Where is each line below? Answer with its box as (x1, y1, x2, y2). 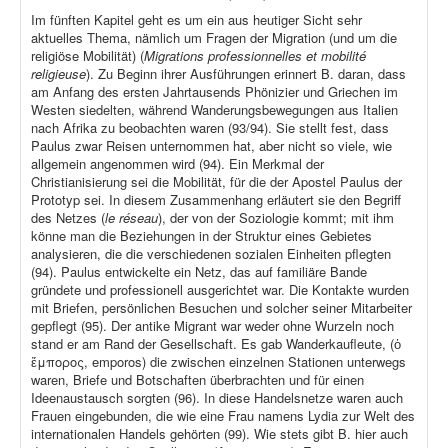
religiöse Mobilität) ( (31, 46, 144, 66)
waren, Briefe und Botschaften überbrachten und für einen (31, 370, 364, 390)
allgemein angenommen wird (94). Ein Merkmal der (31, 154, 324, 174)
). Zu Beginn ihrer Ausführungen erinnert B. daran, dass (86, 64, 406, 84)
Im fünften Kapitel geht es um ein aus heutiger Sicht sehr (31, 10, 362, 30)
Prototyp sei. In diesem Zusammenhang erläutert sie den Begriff (31, 190, 401, 210)
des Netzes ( (31, 208, 105, 228)
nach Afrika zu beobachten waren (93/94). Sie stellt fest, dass (31, 118, 389, 138)
